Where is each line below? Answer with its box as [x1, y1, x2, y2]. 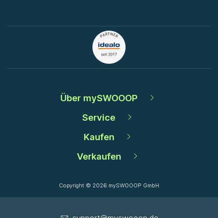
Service [82, 112, 116, 123]
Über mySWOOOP [60, 92, 138, 104]
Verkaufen [76, 151, 121, 162]
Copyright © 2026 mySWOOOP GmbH [59, 182, 159, 189]
